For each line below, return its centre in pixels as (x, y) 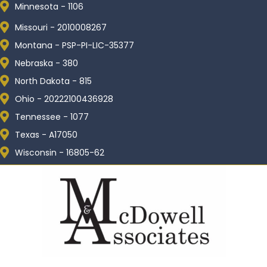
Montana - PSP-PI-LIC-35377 (74, 45)
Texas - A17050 (46, 135)
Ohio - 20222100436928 (64, 99)
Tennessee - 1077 (52, 117)
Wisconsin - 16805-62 (60, 153)
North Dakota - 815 (53, 81)
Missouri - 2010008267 (61, 27)
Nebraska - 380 (46, 63)
